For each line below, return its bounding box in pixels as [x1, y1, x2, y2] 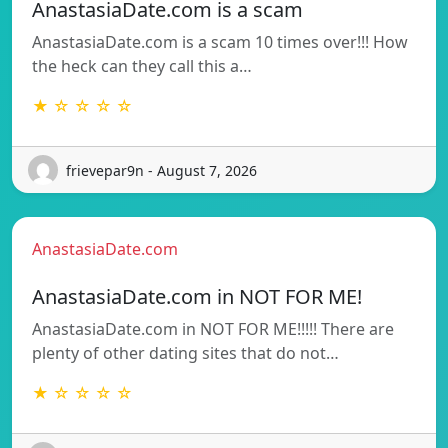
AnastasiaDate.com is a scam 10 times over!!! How [32, 31, 408, 54]
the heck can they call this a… [32, 55, 252, 78]
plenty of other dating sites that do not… [32, 342, 339, 365]
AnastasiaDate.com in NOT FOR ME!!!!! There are [32, 318, 394, 341]
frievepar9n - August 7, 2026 [66, 160, 257, 180]
